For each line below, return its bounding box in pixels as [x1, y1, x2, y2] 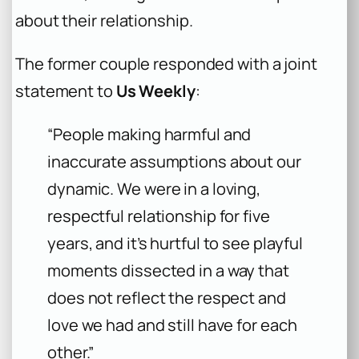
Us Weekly [115, 79, 196, 102]
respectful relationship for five [47, 204, 270, 227]
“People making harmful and [47, 123, 252, 145]
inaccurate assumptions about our [47, 150, 301, 172]
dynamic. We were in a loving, [47, 177, 261, 200]
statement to [15, 79, 116, 102]
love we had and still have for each [47, 313, 297, 336]
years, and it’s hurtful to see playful [47, 232, 304, 254]
